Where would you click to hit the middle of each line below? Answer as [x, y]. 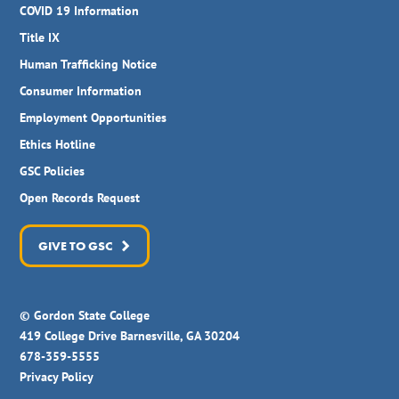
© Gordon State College [85, 316]
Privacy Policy [57, 377]
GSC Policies [53, 171]
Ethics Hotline [58, 145]
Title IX [40, 38]
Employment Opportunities [94, 118]
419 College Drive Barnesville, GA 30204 [130, 336]
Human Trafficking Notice [89, 65]
